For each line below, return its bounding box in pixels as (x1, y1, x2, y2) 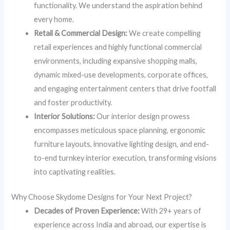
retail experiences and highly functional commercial (34, 42, 202, 51)
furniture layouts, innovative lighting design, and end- (34, 139, 209, 148)
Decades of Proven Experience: (34, 206, 140, 215)
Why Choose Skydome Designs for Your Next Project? (11, 192, 193, 201)
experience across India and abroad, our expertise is (34, 220, 207, 229)
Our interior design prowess (95, 111, 190, 121)
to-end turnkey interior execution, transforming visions (34, 153, 217, 162)
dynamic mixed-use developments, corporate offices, (34, 70, 208, 79)
